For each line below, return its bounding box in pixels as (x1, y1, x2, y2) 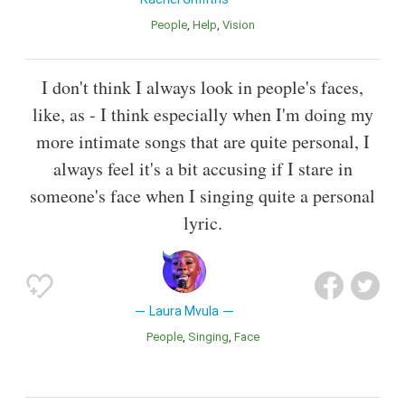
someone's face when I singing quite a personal (30, 184, 375, 209)
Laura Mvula (149, 304, 220, 319)
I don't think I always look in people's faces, (42, 75, 363, 100)
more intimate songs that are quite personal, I (35, 129, 370, 155)
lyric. (183, 211, 222, 236)
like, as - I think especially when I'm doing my (32, 102, 373, 127)
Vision (229, 18, 255, 33)
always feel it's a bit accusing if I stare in (52, 156, 353, 182)
